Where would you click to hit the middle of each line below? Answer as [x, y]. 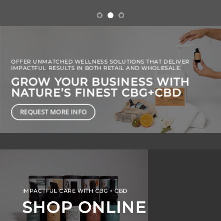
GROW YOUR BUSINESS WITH [100, 82]
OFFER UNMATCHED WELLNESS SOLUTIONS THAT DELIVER [100, 61]
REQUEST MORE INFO [53, 112]
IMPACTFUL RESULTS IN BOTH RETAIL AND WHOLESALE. [96, 68]
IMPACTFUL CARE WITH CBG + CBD [75, 191]
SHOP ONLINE [84, 207]
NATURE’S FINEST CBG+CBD [96, 93]
